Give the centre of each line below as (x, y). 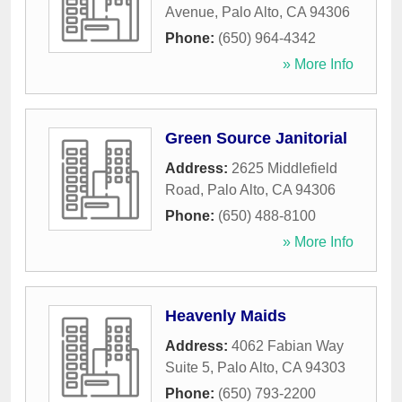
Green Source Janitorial (256, 139)
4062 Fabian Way (288, 346)
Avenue (190, 13)
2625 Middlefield (284, 169)
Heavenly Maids (226, 316)
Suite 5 (188, 368)
